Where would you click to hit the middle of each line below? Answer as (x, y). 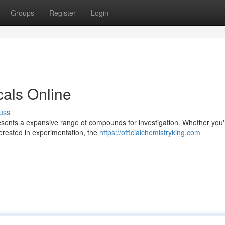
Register (63, 13)
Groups (22, 13)
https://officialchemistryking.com (150, 132)
